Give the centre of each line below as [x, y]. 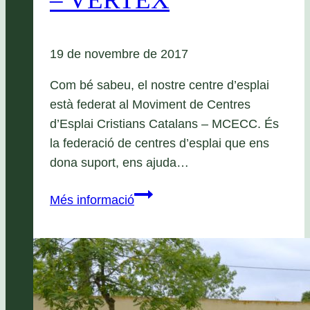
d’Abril [151, 271]
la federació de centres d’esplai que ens [159, 144]
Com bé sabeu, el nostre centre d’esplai [159, 85]
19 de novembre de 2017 [119, 54]
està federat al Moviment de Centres [150, 105]
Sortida [153, 193]
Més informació [92, 200]
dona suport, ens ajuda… [119, 163]
